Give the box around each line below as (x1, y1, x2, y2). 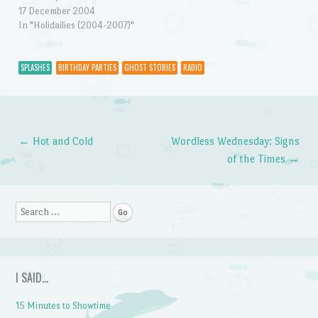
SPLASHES (20, 61, 50, 73)
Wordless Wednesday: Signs (171, 134, 300, 147)
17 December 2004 (18, 6, 95, 17)
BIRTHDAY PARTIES (57, 61, 116, 73)
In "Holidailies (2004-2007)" (18, 20, 134, 31)
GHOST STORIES (124, 61, 175, 73)
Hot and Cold (29, 134, 93, 147)
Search (16, 204, 45, 216)
